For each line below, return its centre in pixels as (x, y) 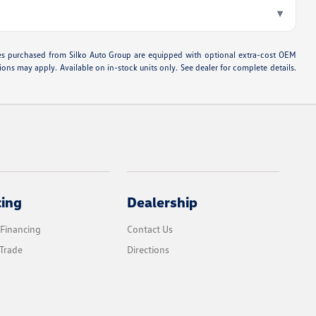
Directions (148, 250)
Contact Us (150, 229)
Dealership (163, 202)
